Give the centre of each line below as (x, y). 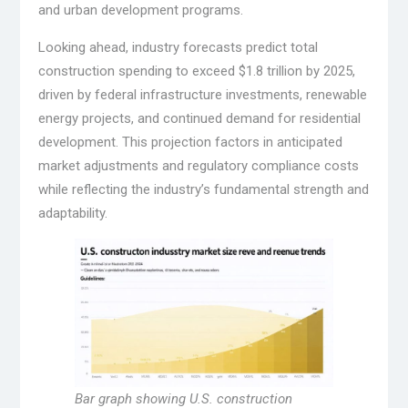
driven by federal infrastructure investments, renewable (202, 94)
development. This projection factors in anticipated (190, 142)
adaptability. (72, 213)
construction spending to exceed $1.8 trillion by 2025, (196, 71)
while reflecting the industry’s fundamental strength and (203, 189)
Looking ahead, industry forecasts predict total (178, 47)
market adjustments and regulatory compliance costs (198, 165)
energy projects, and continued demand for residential (199, 118)
